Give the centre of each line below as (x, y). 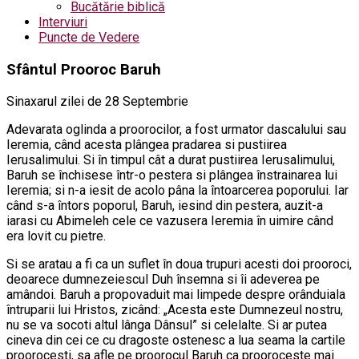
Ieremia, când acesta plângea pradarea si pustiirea (147, 144)
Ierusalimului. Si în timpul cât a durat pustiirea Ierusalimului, (171, 159)
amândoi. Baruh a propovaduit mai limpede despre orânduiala (176, 294)
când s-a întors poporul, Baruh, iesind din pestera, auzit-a (165, 205)
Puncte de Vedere (89, 37)
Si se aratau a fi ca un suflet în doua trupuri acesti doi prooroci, (179, 264)
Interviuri (63, 22)
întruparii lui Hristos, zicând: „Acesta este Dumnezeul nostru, (175, 309)
